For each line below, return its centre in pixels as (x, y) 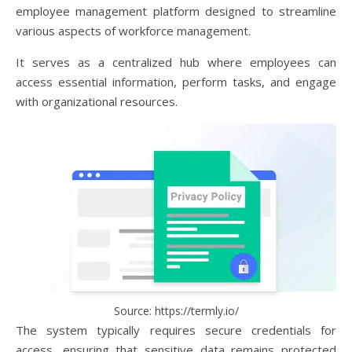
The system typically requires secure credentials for (176, 330)
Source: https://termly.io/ (176, 310)
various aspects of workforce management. (133, 30)
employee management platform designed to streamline (176, 11)
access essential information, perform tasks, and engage (176, 81)
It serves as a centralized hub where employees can (176, 62)
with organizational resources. (98, 101)
